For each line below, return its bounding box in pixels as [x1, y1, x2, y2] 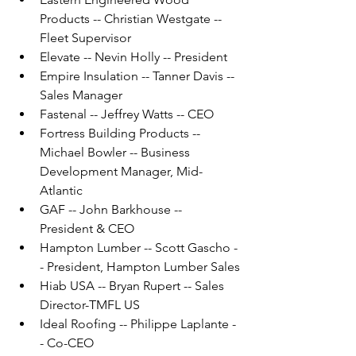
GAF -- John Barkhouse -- [40, 202, 185, 218]
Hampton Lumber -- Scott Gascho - [40, 240, 238, 256]
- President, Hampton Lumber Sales [40, 259, 240, 275]
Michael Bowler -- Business [40, 145, 193, 161]
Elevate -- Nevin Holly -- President [40, 49, 227, 65]
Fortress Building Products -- [40, 126, 203, 141]
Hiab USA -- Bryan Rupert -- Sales [40, 278, 227, 294]
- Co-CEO [40, 335, 94, 351]
